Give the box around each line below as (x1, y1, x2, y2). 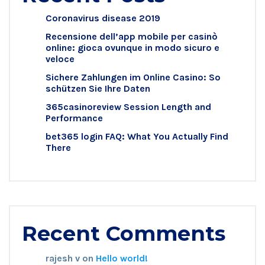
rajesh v (46, 252, 80, 264)
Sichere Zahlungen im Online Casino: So (46, 71, 221, 83)
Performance (46, 112, 103, 124)
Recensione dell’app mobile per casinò (46, 30, 218, 42)
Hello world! (96, 252, 148, 264)
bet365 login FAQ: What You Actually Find (46, 130, 228, 142)
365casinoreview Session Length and (46, 101, 211, 112)
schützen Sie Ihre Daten (46, 82, 150, 94)
